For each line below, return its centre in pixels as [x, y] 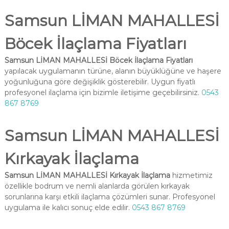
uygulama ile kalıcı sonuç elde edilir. [68, 208]
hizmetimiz [191, 175]
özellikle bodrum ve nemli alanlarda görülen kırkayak [97, 186]
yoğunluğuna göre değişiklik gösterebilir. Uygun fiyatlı [100, 82]
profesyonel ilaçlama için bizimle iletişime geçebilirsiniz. [103, 93]
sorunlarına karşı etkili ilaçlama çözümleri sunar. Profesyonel [110, 197]
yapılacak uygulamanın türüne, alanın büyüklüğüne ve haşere [113, 71]
